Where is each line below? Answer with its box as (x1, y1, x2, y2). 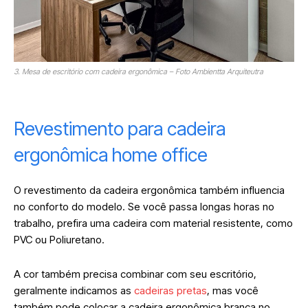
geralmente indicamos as (14, 284, 134, 298)
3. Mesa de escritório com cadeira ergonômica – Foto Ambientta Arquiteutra (14, 67, 263, 77)
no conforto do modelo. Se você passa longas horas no (14, 200, 274, 214)
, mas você (207, 284, 258, 298)
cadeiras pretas (134, 284, 207, 298)
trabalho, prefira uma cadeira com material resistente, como (14, 217, 293, 230)
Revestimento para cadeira (14, 118, 225, 141)
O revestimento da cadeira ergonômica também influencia (14, 184, 285, 197)
